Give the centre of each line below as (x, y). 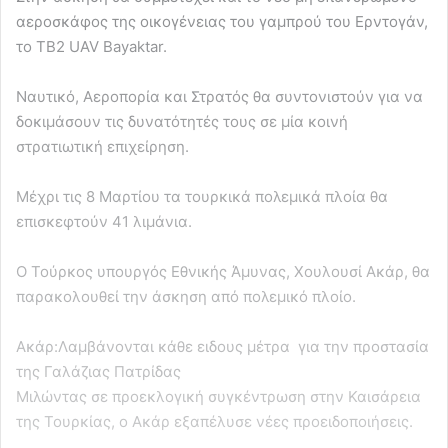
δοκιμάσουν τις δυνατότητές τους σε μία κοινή (182, 121)
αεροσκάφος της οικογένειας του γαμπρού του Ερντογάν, (222, 21)
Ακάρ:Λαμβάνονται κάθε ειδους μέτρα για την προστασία (222, 346)
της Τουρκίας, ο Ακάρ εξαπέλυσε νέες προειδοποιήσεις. (214, 421)
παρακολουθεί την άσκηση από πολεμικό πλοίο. (186, 296)
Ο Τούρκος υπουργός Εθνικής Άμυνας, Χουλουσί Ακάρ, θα (223, 271)
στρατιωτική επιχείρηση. (102, 146)
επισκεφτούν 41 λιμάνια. (104, 221)
